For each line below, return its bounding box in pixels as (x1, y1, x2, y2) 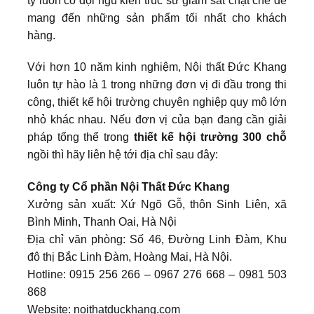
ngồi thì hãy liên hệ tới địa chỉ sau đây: (27, 149, 218, 161)
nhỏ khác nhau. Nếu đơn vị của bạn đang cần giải (27, 114, 287, 126)
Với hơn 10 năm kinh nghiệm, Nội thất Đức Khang (27, 61, 287, 74)
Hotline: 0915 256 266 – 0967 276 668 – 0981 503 (27, 268, 287, 281)
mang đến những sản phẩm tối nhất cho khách (27, 11, 287, 24)
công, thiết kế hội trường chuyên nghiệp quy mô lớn (27, 96, 287, 109)
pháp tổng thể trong (27, 131, 134, 144)
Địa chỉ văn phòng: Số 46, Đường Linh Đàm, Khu (27, 233, 287, 246)
